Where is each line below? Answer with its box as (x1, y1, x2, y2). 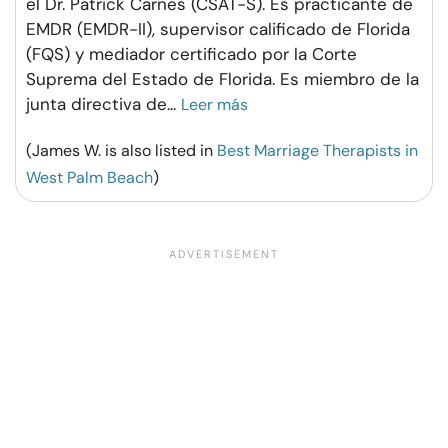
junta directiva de (26, 92, 167, 115)
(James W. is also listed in (26, 139, 217, 161)
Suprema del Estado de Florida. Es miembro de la (26, 67, 419, 90)
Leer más (181, 93, 248, 115)
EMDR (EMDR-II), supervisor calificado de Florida (26, 17, 410, 40)
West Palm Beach (26, 166, 153, 188)
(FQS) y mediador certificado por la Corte (26, 42, 357, 65)
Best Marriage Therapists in (217, 139, 418, 161)
